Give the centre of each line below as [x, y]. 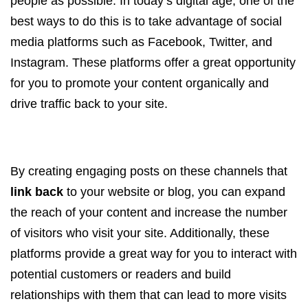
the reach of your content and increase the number [149, 212]
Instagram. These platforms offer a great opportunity [153, 63]
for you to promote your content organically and [140, 83]
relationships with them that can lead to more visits [148, 295]
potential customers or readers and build [121, 274]
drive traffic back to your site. [89, 104]
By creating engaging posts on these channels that [149, 171]
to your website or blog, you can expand [174, 192]
